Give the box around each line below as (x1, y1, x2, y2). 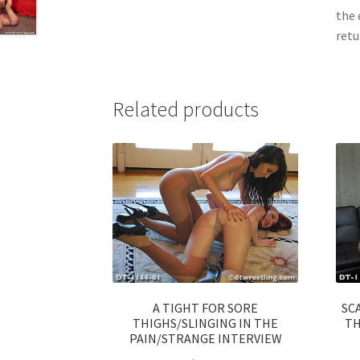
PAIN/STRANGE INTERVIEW (129, 330, 282, 347)
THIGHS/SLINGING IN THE (133, 315, 279, 332)
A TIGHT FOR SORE (153, 300, 259, 317)
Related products (112, 96, 260, 123)
